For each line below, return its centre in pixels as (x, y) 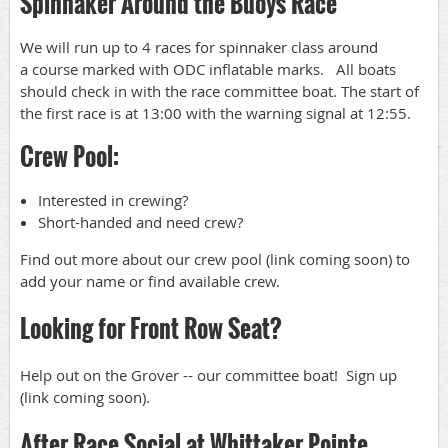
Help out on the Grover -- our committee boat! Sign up (210, 374)
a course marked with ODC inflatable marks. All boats (208, 68)
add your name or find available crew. (150, 280)
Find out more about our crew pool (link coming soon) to (215, 258)
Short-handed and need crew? (144, 221)
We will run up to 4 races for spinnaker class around (199, 46)
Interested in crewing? (113, 199)
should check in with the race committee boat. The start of (219, 90)
